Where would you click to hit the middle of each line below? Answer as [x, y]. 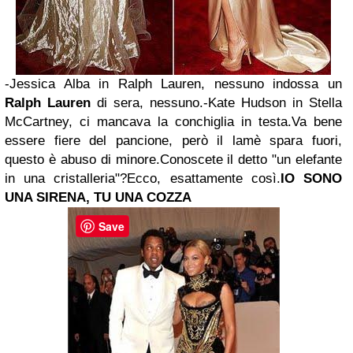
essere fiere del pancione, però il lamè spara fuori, [173, 141]
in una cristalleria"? [66, 178]
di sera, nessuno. [147, 103]
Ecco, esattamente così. [204, 178]
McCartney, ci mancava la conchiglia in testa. [148, 122]
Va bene [317, 122]
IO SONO [311, 178]
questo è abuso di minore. [82, 160]
